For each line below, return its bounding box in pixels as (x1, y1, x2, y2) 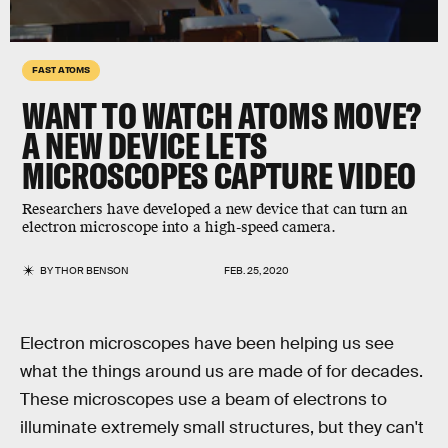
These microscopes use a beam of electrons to (20, 389, 387, 410)
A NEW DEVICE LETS (22, 123, 267, 168)
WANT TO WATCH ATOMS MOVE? (22, 93, 422, 138)
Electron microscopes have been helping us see (20, 333, 394, 354)
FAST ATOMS (32, 63, 91, 75)
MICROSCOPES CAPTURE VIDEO (22, 153, 417, 198)
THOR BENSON (55, 264, 130, 277)
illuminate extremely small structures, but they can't (20, 417, 424, 438)
